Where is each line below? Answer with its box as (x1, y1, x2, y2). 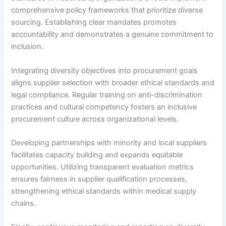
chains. (11, 198, 36, 208)
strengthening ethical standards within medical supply (11, 186, 197, 196)
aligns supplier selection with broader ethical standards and (11, 78, 215, 87)
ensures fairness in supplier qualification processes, (11, 174, 188, 184)
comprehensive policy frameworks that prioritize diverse (11, 6, 203, 15)
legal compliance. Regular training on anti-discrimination (11, 90, 203, 99)
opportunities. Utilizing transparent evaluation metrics (11, 162, 194, 172)
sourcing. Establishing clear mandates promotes (11, 18, 177, 27)
